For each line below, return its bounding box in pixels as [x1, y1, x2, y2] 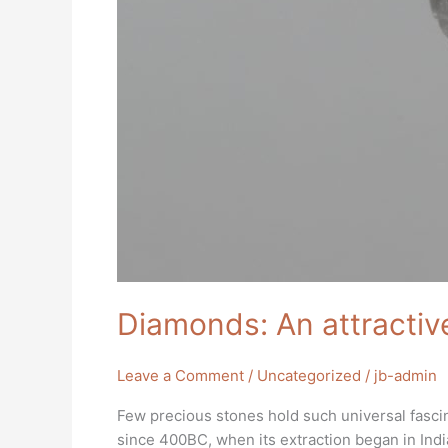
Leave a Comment [117, 365, 244, 385]
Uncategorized [257, 365, 361, 385]
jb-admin [374, 365, 437, 385]
